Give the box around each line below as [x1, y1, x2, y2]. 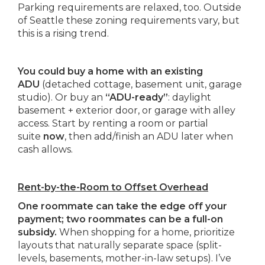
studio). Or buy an [18, 91, 105, 103]
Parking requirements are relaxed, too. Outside [18, 1, 241, 13]
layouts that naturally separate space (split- [18, 239, 222, 251]
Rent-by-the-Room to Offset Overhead [18, 181, 208, 193]
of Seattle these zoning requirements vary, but [18, 14, 240, 26]
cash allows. [18, 143, 73, 155]
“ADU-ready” [105, 91, 168, 103]
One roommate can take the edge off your [18, 200, 227, 212]
